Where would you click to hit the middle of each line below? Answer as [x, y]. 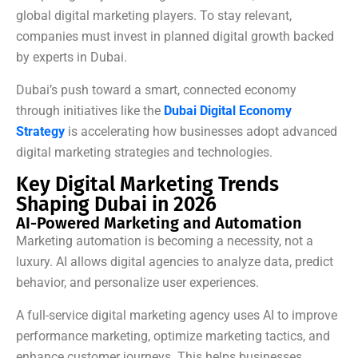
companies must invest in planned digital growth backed [175, 37]
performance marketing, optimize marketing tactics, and [173, 336]
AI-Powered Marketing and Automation [159, 223]
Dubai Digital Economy [228, 111]
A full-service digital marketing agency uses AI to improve [177, 316]
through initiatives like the [90, 111]
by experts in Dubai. [72, 58]
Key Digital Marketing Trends [147, 185]
